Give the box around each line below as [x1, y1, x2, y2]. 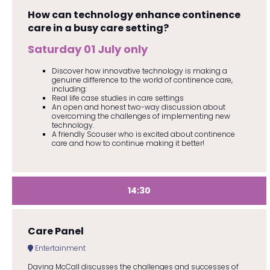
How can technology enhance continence [27, 7, 240, 22]
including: [51, 83, 87, 94]
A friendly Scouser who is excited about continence [51, 128, 235, 139]
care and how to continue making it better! [51, 137, 204, 148]
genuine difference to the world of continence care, [51, 74, 233, 85]
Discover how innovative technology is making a [51, 65, 227, 76]
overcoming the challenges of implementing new [51, 110, 230, 121]
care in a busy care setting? [27, 20, 169, 35]
